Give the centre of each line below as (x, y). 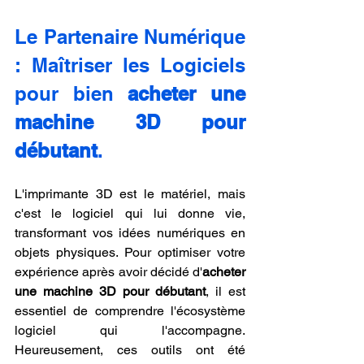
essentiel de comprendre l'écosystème (130, 311)
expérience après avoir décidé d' (108, 272)
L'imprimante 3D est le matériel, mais (130, 194)
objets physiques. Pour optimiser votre (130, 253)
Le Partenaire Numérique (130, 37)
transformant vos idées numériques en (130, 233)
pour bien (71, 94)
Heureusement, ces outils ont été (130, 350)
